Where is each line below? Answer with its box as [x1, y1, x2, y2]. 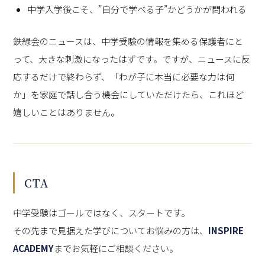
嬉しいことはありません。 [13, 105, 120, 118]
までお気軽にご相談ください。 [54, 242, 179, 255]
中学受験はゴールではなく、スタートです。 [13, 206, 190, 219]
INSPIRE [208, 224, 244, 237]
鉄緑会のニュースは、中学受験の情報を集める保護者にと [13, 34, 244, 47]
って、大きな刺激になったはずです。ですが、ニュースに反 [13, 52, 251, 65]
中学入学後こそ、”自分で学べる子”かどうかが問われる [27, 2, 247, 15]
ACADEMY [13, 242, 54, 255]
